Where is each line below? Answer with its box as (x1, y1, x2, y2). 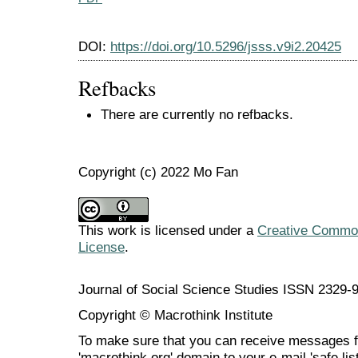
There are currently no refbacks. (101, 106, 293, 123)
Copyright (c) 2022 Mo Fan (78, 163, 238, 180)
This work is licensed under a (78, 221, 257, 238)
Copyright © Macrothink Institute (78, 306, 272, 323)
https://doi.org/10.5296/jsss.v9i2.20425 (110, 38, 341, 55)
